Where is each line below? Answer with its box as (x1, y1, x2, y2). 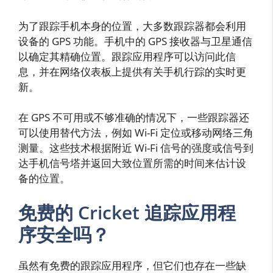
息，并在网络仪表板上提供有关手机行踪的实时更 (18, 64, 246, 79)
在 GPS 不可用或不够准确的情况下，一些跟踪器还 (18, 110, 249, 125)
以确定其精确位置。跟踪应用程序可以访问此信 (18, 49, 236, 63)
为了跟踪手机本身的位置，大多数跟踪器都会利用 (18, 18, 246, 33)
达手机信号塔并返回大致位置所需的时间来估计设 (18, 156, 246, 171)
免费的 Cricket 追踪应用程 (18, 199, 236, 225)
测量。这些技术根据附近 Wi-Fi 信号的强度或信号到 (18, 141, 253, 155)
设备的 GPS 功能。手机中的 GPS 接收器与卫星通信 (18, 34, 252, 48)
